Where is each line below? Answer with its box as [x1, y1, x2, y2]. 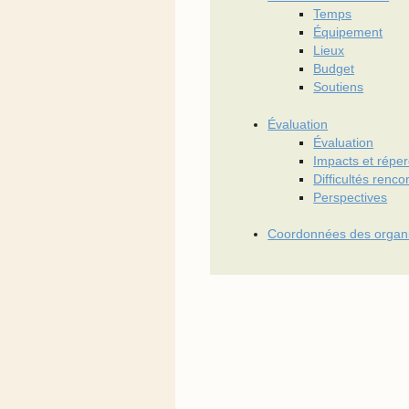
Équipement [313, 26, 383, 40]
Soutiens [313, 80, 364, 95]
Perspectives [313, 190, 388, 204]
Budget [313, 62, 355, 77]
